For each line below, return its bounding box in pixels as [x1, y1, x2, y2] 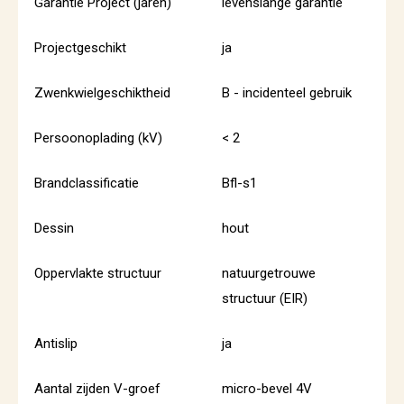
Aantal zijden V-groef [34, 381, 161, 397]
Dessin [34, 220, 74, 236]
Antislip [34, 335, 78, 352]
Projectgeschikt [34, 40, 126, 56]
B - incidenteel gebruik [222, 85, 352, 101]
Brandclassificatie [34, 175, 139, 191]
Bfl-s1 [222, 175, 257, 191]
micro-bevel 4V [222, 381, 312, 397]
